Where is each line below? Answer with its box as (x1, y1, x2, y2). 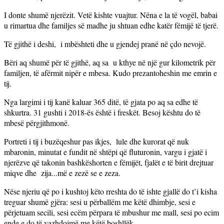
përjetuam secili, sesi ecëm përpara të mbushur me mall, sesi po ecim (4, 206, 219, 217)
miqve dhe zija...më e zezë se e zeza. (4, 167, 120, 178)
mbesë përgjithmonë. (4, 117, 69, 128)
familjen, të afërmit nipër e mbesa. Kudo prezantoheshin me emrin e (4, 67, 217, 78)
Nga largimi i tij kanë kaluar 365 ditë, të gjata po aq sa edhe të (4, 96, 198, 107)
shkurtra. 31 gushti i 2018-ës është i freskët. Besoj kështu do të (4, 106, 200, 117)
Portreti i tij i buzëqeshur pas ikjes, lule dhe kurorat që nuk (4, 135, 189, 146)
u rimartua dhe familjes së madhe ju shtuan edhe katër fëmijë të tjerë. (4, 19, 218, 30)
